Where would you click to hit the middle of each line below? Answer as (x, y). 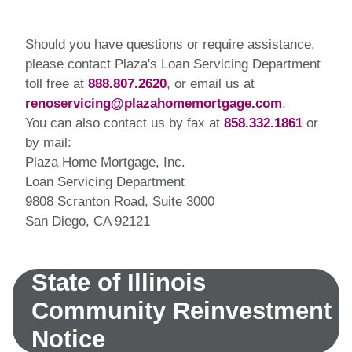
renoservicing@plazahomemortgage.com (154, 103)
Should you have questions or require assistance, (170, 44)
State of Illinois (119, 282)
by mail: (48, 142)
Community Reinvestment (181, 310)
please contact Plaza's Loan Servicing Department (173, 64)
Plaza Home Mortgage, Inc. (105, 162)
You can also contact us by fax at (125, 123)
